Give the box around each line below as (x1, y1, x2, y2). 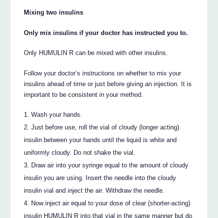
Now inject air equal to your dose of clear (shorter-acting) (31, 200, 191, 207)
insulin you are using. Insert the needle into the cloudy (24, 174, 177, 182)
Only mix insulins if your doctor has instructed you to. (24, 29, 188, 36)
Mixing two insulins (24, 8, 84, 16)
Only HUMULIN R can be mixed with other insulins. (24, 49, 168, 57)
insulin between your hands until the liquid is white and (24, 136, 177, 144)
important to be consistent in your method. (24, 91, 144, 99)
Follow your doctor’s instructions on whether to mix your (24, 70, 182, 77)
